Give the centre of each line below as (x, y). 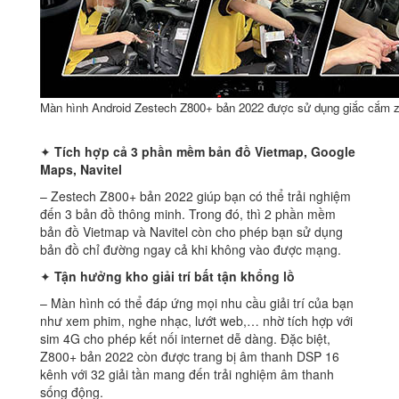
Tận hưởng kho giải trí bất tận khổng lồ (175, 277)
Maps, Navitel (81, 170)
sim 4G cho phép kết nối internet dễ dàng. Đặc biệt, (185, 339)
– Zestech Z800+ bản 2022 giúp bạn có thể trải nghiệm (195, 196)
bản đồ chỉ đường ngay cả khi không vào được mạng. (191, 250)
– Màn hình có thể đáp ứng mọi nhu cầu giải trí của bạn (197, 303)
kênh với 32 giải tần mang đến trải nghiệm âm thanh (187, 375)
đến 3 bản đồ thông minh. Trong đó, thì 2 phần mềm (188, 214)
